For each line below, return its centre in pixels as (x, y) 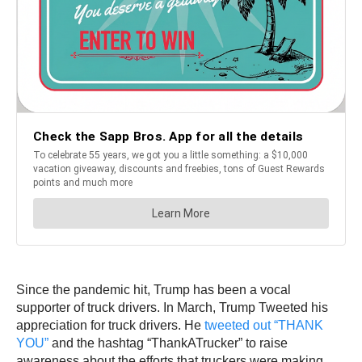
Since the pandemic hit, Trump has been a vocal (154, 290)
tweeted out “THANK (264, 325)
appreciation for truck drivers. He (110, 325)
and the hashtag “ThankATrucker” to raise (168, 343)
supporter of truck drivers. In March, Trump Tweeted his (172, 307)
